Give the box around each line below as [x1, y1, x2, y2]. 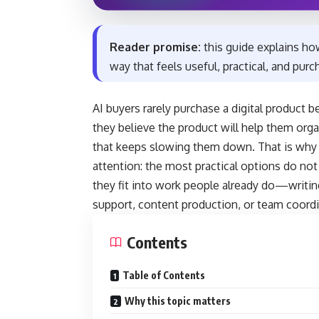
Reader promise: [110, 40, 201, 55]
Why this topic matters [125, 295, 231, 308]
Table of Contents [122, 269, 205, 282]
